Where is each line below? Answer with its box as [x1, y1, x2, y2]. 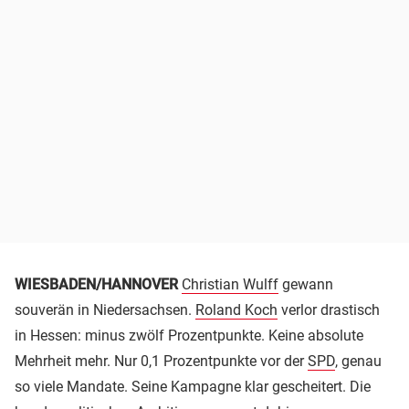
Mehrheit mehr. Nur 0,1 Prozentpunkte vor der [15, 351, 308, 370]
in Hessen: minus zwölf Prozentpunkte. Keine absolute [15, 326, 363, 344]
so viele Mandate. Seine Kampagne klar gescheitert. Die [15, 377, 371, 395]
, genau [335, 351, 382, 370]
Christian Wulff [182, 275, 278, 293]
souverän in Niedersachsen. [15, 300, 195, 319]
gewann [278, 275, 333, 293]
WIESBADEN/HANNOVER [15, 275, 178, 293]
